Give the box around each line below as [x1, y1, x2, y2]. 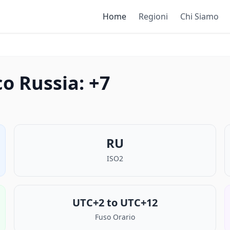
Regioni [139, 11, 168, 22]
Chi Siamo [180, 11, 219, 22]
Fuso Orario [94, 212, 135, 222]
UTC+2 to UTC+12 [72, 196, 158, 209]
